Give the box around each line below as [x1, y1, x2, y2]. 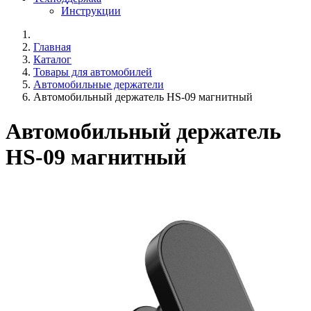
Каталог [33, 53, 72, 66]
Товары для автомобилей [33, 66, 152, 78]
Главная [33, 41, 71, 53]
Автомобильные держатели [33, 78, 164, 91]
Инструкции [61, 5, 121, 17]
